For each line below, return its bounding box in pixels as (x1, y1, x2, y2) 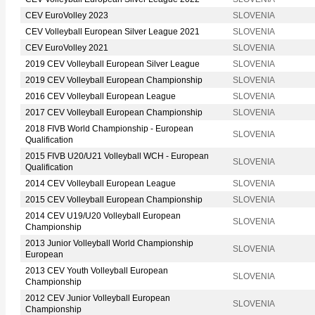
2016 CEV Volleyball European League (25, 91, 176, 101)
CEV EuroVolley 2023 (25, 10, 108, 20)
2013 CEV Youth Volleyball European (25, 265, 168, 276)
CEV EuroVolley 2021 (25, 42, 108, 53)
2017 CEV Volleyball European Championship (25, 107, 202, 117)
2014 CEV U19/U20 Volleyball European (25, 210, 181, 221)
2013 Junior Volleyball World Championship (25, 238, 193, 248)
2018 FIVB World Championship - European (25, 123, 193, 134)
